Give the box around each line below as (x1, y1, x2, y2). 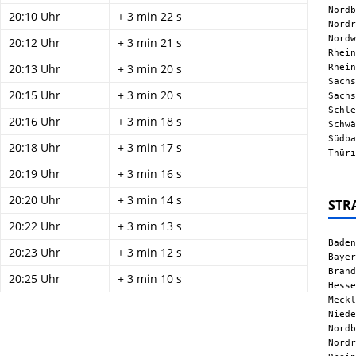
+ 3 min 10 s (118, 271, 182, 286)
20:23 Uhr (9, 245, 60, 260)
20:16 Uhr (9, 114, 60, 129)
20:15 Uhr (9, 87, 60, 103)
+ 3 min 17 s (118, 140, 182, 155)
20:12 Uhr (9, 35, 60, 50)
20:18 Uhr (9, 140, 60, 155)
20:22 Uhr (9, 219, 60, 234)
